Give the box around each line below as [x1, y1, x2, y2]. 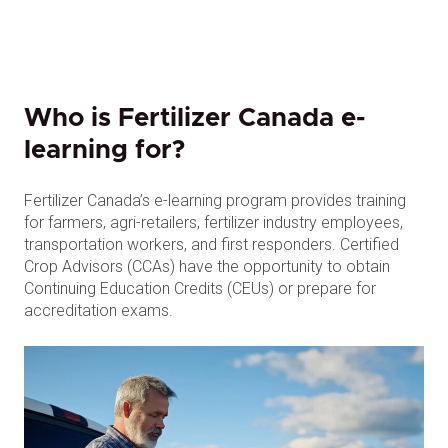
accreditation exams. [24, 301, 173, 320]
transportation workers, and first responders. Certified [24, 235, 399, 254]
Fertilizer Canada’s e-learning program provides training [24, 191, 406, 210]
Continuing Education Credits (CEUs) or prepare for [24, 279, 376, 298]
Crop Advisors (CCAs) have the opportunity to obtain [24, 257, 390, 276]
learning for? [24, 137, 185, 163]
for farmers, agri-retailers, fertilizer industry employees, [24, 213, 403, 232]
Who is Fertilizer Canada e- [24, 105, 365, 131]
